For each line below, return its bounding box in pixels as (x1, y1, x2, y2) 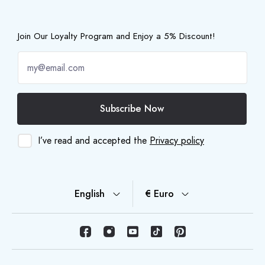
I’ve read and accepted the (38, 134, 150, 148)
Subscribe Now (100, 102, 164, 116)
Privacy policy (150, 134, 204, 148)
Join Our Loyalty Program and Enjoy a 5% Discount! (18, 30, 215, 43)
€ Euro (153, 187, 174, 201)
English (75, 187, 105, 201)
